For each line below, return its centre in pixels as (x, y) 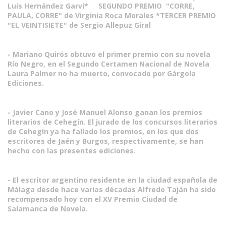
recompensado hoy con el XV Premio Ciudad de (93, 199)
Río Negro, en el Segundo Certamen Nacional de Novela (108, 64)
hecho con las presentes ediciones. (72, 151)
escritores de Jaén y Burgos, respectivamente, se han (105, 141)
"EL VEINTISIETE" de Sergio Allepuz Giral (79, 25)
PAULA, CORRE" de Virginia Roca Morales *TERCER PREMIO (112, 15)
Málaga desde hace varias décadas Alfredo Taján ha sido (112, 189)
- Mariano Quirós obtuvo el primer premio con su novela (109, 54)
